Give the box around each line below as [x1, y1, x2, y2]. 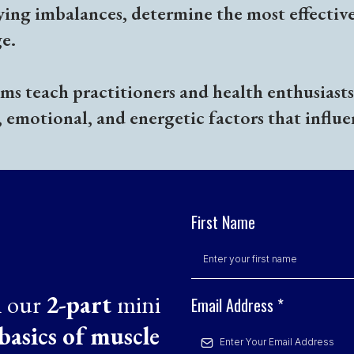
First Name [191, 210, 255, 235]
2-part [46, 288, 117, 320]
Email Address [191, 293, 277, 318]
